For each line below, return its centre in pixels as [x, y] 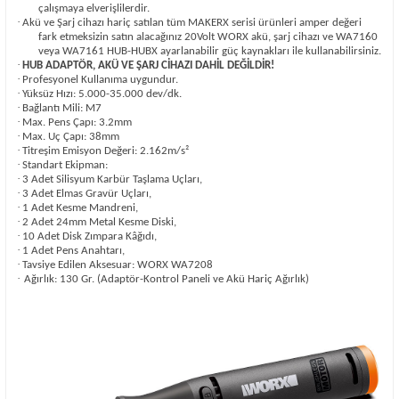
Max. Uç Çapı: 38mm [71, 136]
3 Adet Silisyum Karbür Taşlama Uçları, [112, 179]
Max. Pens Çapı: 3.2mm [77, 122]
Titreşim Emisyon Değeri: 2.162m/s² [106, 151]
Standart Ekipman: [65, 165]
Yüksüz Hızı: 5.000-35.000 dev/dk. [102, 94]
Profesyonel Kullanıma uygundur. [100, 79]
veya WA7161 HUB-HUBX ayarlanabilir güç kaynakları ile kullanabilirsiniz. [210, 51]
